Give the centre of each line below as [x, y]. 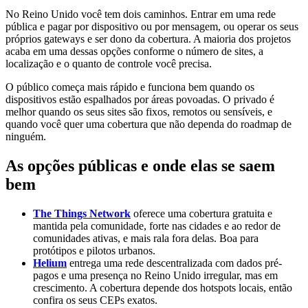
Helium [50, 263]
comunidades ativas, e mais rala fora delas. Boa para [146, 238]
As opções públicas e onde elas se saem [140, 165]
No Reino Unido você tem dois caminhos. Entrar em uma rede [141, 14]
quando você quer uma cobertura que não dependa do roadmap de [148, 124]
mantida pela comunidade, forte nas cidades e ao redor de [157, 225]
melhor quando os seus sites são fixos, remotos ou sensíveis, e [139, 111]
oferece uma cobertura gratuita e [201, 213]
